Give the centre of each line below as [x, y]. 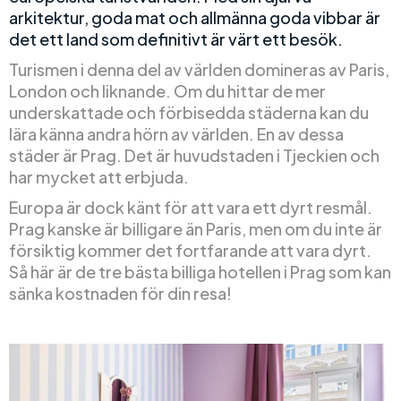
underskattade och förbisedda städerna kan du [189, 112]
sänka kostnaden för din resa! [120, 293]
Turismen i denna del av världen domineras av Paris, [199, 69]
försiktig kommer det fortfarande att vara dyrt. [190, 250]
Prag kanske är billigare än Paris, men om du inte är [196, 229]
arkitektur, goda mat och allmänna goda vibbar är [195, 17]
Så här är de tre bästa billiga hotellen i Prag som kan [200, 272]
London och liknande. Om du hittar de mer [167, 91]
